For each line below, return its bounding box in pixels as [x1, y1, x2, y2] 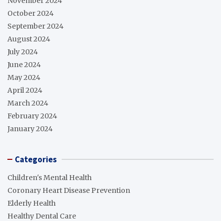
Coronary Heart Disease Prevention [7, 186, 130, 195]
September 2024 [7, 22, 64, 31]
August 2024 [7, 35, 50, 44]
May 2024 [7, 73, 40, 82]
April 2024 [7, 86, 42, 95]
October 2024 [7, 9, 54, 18]
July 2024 [7, 47, 38, 57]
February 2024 [7, 111, 57, 121]
